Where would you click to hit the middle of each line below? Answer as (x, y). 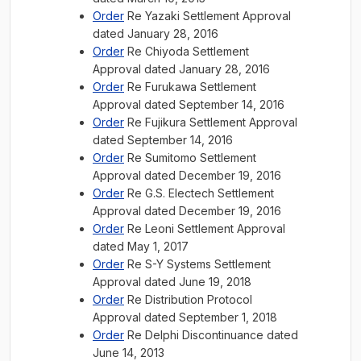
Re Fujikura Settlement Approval (211, 122)
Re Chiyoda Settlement (187, 51)
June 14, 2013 (129, 353)
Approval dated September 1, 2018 (185, 317)
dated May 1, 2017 (141, 246)
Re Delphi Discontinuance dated (211, 335)
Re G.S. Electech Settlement (199, 193)
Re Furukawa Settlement (190, 87)
